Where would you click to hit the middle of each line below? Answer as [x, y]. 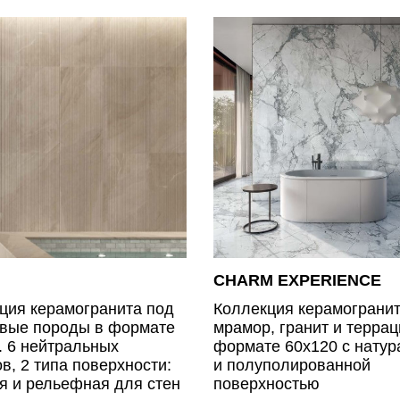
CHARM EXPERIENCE [297, 280]
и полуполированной [292, 365]
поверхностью [267, 383]
